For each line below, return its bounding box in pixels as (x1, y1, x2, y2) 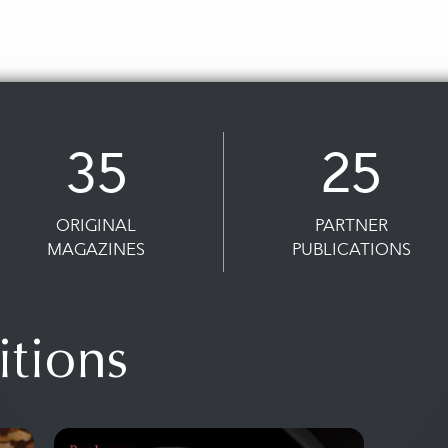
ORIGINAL (56, 216, 136, 235)
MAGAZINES (47, 240, 145, 259)
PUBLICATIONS (291, 240, 411, 259)
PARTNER (314, 216, 388, 235)
